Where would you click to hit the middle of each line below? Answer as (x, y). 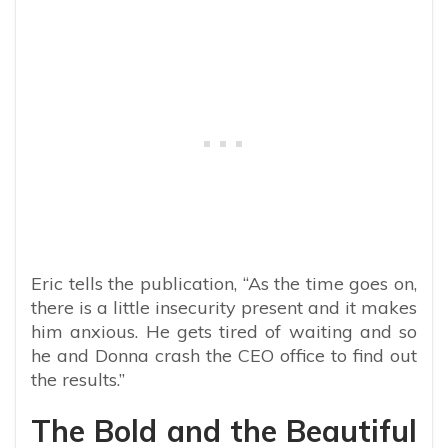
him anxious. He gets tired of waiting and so (224, 331)
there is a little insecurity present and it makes (224, 307)
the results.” (78, 379)
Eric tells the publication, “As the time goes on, (224, 283)
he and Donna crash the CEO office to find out (224, 355)
